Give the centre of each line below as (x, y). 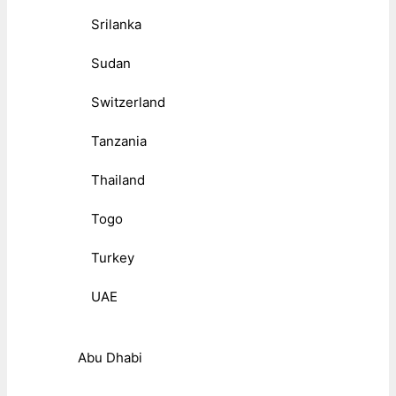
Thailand (118, 180)
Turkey (113, 258)
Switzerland (128, 103)
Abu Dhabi (110, 358)
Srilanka (116, 25)
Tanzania (119, 141)
